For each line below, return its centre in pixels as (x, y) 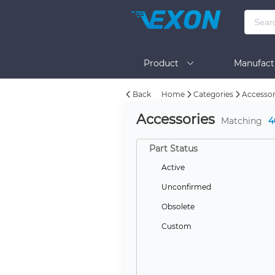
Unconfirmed (186, 187)
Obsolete (178, 207)
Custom (176, 226)
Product (165, 63)
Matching (241, 121)
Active (173, 167)
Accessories (175, 119)
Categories (213, 94)
